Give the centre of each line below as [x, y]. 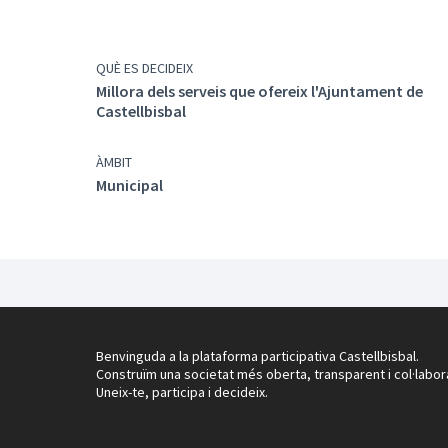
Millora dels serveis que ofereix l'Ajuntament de [259, 91]
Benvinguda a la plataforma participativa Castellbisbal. [257, 356]
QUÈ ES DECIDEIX [144, 68]
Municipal [129, 185]
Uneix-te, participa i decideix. [182, 392]
